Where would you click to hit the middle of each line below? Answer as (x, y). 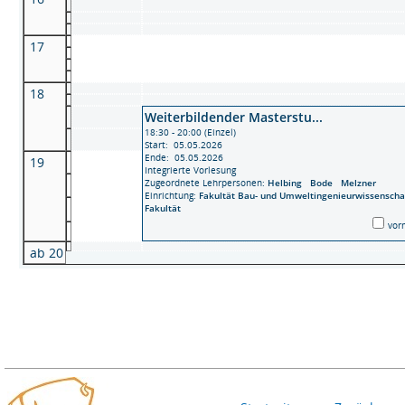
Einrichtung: (172, 195)
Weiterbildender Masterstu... (234, 117)
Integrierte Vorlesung (190, 170)
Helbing (289, 183)
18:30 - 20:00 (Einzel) (190, 132)
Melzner (361, 183)
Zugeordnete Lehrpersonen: (206, 183)
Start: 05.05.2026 (184, 145)
